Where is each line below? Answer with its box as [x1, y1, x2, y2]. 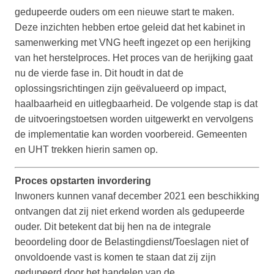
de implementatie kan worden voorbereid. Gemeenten [15, 129, 247, 140]
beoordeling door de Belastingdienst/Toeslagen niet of [15, 237, 248, 248]
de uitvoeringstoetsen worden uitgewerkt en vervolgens [15, 114, 253, 125]
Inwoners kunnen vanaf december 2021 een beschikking [15, 191, 259, 202]
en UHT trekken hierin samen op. [15, 144, 158, 155]
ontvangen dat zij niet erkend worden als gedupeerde [15, 206, 245, 217]
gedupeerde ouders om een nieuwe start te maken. [15, 7, 234, 18]
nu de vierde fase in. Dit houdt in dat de [15, 68, 183, 79]
